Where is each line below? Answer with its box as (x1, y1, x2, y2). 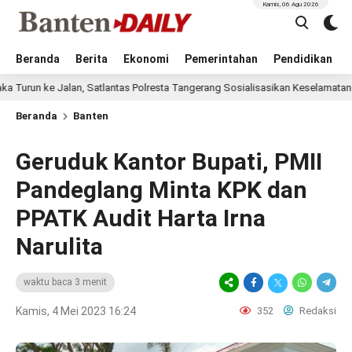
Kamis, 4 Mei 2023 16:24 (16, 305, 136, 317)
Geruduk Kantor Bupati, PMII (16, 148, 322, 175)
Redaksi (297, 305, 336, 317)
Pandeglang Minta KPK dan (16, 176, 307, 203)
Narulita (16, 233, 103, 260)
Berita (75, 53, 108, 65)
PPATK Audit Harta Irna (16, 204, 266, 232)
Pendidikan (273, 53, 332, 65)
